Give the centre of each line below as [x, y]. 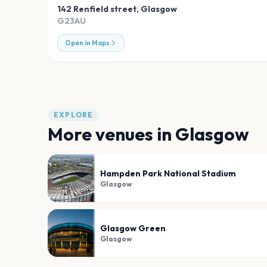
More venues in [111, 134]
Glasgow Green [133, 229]
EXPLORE [74, 115]
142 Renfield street [97, 9]
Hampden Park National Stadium [168, 174]
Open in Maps [87, 43]
